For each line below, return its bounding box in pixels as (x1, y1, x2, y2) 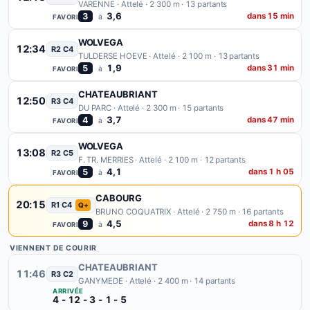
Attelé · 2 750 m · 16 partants (177, 207, 284, 217)
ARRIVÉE (53, 287, 84, 295)
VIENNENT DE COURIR (10, 244, 98, 253)
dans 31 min (246, 63, 294, 73)
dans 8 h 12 (248, 219, 294, 228)
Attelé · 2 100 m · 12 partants (139, 155, 246, 165)
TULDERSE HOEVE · (77, 51, 154, 61)
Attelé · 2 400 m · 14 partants (129, 276, 236, 286)
